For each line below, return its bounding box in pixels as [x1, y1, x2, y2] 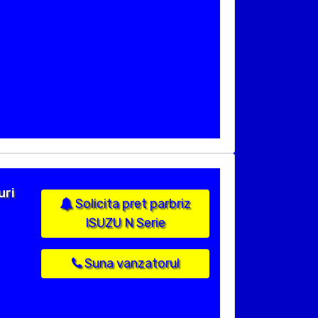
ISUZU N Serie [85, 215, 165, 231]
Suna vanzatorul [81, 256, 180, 272]
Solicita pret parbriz [72, 196, 191, 212]
